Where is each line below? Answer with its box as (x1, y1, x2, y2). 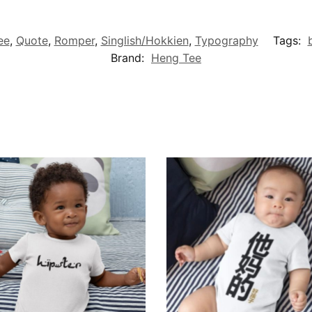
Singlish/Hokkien (100, 33, 189, 48)
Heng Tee (151, 51, 201, 65)
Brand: (111, 51, 148, 65)
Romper (54, 33, 95, 48)
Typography (194, 33, 258, 48)
